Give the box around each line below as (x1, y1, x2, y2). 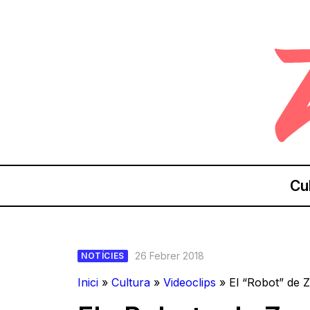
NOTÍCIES (81, 250, 125, 261)
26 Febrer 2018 (134, 250, 204, 262)
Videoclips (163, 275, 216, 289)
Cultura (111, 275, 150, 289)
